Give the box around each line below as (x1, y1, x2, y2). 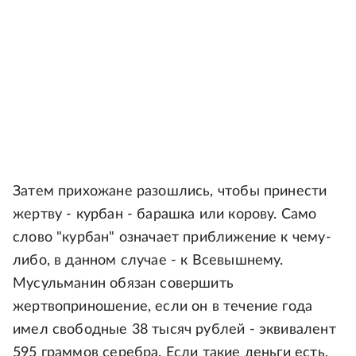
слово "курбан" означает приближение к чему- (13, 230, 331, 246)
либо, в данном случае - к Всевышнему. (13, 253, 284, 269)
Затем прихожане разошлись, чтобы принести (13, 184, 327, 199)
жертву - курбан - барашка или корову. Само (13, 207, 317, 222)
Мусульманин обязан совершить (13, 277, 234, 292)
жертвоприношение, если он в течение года (13, 300, 313, 315)
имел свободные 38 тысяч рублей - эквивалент (13, 323, 336, 338)
